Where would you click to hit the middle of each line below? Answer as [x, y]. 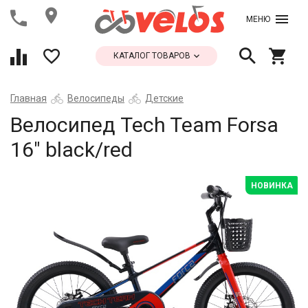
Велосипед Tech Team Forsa [144, 125]
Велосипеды [96, 98]
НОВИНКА [272, 186]
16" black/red [71, 150]
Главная [29, 98]
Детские [164, 98]
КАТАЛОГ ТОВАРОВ [153, 56]
